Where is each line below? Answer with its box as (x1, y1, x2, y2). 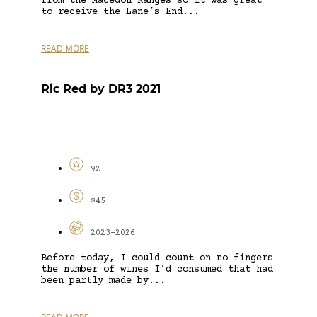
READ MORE (41, 42, 89, 54)
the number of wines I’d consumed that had (41, 263, 273, 275)
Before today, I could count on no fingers (41, 252, 273, 264)
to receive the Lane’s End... (41, 6, 200, 18)
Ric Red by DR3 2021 (41, 81, 161, 96)
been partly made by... (41, 275, 166, 287)
